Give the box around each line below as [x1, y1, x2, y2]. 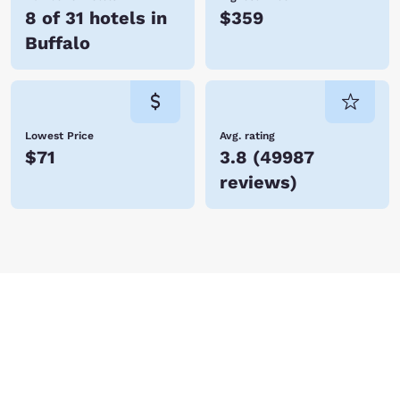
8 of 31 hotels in [25, 7, 167, 29]
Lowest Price [25, 129, 94, 142]
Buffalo [25, 32, 90, 54]
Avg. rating [220, 129, 275, 142]
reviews [220, 171, 290, 193]
